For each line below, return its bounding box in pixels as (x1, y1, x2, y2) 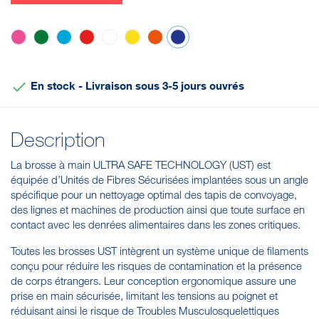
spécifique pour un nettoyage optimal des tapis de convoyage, (11, 188, 297, 202)
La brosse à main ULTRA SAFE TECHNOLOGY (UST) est (11, 158, 271, 172)
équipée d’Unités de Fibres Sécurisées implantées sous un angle (11, 173, 308, 187)
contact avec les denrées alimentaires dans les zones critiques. (11, 218, 300, 231)
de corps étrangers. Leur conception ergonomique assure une (11, 274, 296, 288)
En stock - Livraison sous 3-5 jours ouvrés (28, 79, 244, 92)
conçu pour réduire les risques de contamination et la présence (11, 259, 302, 273)
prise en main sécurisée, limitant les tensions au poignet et (11, 289, 278, 303)
